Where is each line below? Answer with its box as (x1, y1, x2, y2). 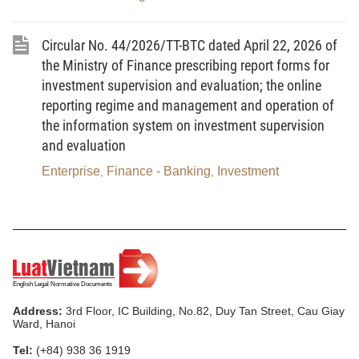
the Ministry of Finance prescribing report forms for (42, 57, 329, 75)
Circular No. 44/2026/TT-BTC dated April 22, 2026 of (42, 37, 337, 54)
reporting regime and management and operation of (42, 97, 334, 115)
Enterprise (42, 164, 100, 179)
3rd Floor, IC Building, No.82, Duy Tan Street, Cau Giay (63, 304, 345, 317)
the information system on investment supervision (42, 117, 325, 135)
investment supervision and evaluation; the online (42, 77, 321, 95)
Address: (13, 304, 63, 317)
